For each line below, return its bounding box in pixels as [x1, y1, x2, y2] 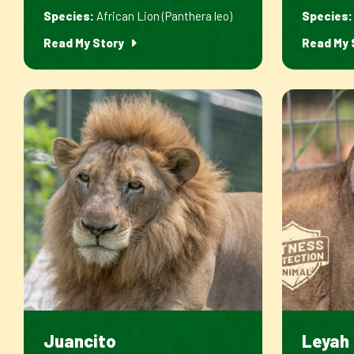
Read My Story [43, 36, 126, 50]
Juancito [43, 330, 116, 351]
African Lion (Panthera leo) [94, 9, 232, 23]
